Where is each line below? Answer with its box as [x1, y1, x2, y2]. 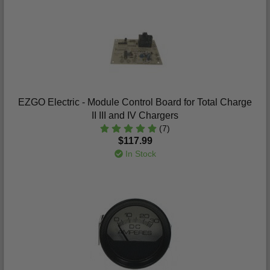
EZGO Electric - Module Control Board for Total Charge [18, 97, 252, 107]
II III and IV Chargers [92, 110, 178, 121]
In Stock [122, 149, 156, 159]
